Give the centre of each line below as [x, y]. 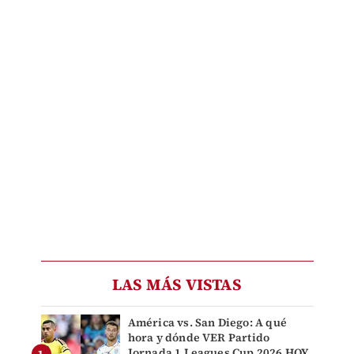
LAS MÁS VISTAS [177, 284]
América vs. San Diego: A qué [207, 322]
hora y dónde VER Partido [199, 337]
